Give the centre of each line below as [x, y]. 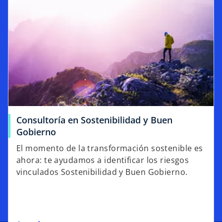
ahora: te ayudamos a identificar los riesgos [103, 160]
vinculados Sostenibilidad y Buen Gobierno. [102, 172]
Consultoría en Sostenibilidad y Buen [94, 120]
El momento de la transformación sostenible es [110, 148]
